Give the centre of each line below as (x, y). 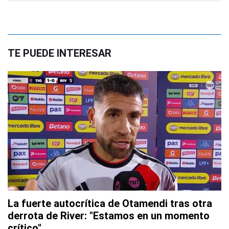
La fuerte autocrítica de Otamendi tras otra (110, 204)
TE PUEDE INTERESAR (60, 53)
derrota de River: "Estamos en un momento (109, 216)
